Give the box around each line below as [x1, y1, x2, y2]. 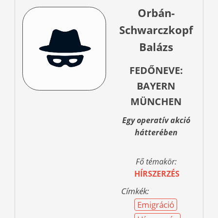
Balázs [139, 39, 173, 54]
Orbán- [137, 5, 175, 20]
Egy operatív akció [122, 115, 190, 126]
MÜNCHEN [130, 95, 182, 109]
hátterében [134, 127, 178, 138]
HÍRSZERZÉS [134, 168, 180, 180]
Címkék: [121, 185, 149, 197]
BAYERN [137, 79, 175, 93]
